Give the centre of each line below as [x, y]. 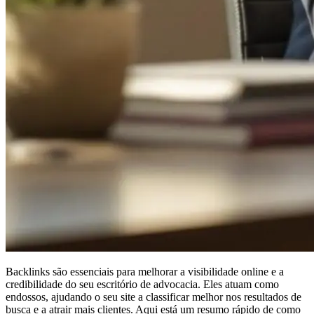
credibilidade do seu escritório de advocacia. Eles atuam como [142, 284]
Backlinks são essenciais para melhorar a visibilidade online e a [145, 271]
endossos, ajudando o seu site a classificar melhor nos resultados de [153, 296]
